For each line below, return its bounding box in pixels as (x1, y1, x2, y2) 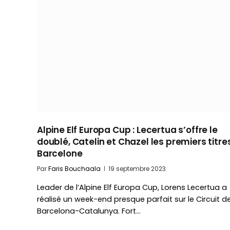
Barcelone (37, 147, 83, 160)
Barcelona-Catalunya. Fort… (37, 205, 141, 216)
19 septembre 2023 (108, 164, 166, 173)
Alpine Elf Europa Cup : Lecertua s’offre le (37, 123, 218, 136)
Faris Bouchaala (48, 164, 101, 173)
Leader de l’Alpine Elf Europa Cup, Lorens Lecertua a (37, 182, 227, 193)
